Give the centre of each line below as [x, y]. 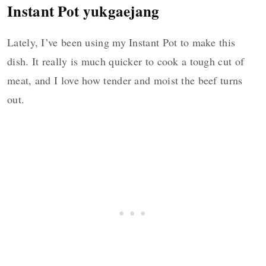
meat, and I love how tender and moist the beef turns [125, 80]
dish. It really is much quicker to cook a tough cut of [126, 61]
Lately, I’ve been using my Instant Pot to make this [121, 42]
